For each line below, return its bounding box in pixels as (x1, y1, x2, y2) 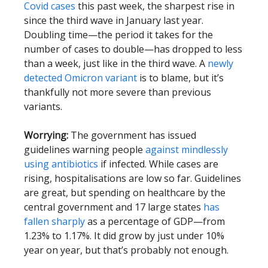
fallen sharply (24, 215, 85, 228)
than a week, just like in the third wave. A (24, 57, 208, 70)
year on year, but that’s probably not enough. (24, 243, 229, 257)
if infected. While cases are (98, 157, 218, 170)
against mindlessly (145, 143, 228, 156)
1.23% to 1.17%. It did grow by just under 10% (24, 229, 224, 242)
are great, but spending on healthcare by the (24, 186, 226, 199)
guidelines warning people (24, 143, 145, 156)
